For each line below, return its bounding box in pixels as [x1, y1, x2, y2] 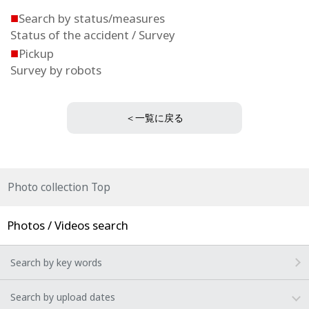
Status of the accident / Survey [10, 27, 175, 43]
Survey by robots [10, 62, 101, 78]
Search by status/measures [19, 10, 165, 26]
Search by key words [10, 256, 102, 269]
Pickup [19, 46, 54, 61]
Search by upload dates [10, 290, 115, 303]
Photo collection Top [8, 180, 110, 195]
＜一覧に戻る [126, 111, 183, 124]
